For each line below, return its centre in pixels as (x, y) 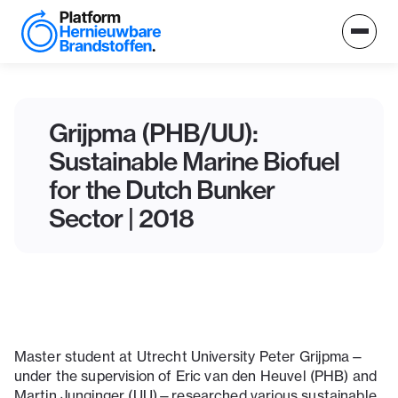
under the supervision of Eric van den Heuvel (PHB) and (195, 376)
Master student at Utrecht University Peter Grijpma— (189, 357)
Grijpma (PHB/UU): (154, 132)
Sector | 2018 (122, 218)
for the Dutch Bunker (162, 189)
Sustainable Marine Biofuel (195, 161)
